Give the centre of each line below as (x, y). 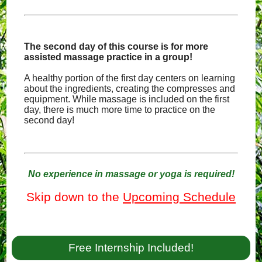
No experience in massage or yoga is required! (131, 174)
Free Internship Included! (131, 248)
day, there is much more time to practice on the (120, 110)
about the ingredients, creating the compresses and (130, 89)
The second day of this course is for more (116, 46)
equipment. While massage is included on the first (127, 99)
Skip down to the (75, 197)
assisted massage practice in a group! (108, 57)
